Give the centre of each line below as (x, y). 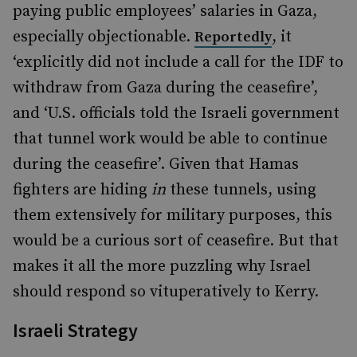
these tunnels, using (241, 190)
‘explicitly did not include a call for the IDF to (178, 63)
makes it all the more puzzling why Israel (162, 267)
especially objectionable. (104, 37)
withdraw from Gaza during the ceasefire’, (165, 88)
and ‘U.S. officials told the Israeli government (176, 114)
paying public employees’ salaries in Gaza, (165, 12)
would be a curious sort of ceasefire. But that (176, 241)
